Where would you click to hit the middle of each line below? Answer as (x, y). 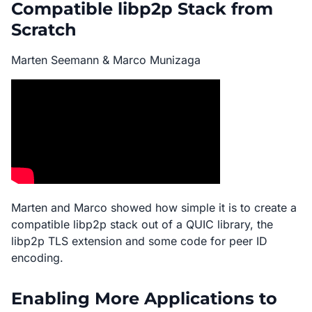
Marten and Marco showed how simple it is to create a (154, 208)
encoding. (37, 258)
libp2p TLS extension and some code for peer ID (139, 241)
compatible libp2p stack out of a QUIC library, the (142, 224)
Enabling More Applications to (144, 298)
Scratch (44, 30)
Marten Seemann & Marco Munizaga (106, 60)
